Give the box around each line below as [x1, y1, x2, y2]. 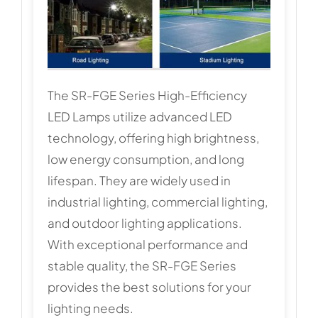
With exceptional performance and [47, 236, 248, 252]
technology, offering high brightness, [47, 129, 259, 146]
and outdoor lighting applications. [47, 214, 242, 231]
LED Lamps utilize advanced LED [47, 108, 232, 124]
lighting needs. [47, 300, 133, 316]
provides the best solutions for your [47, 278, 251, 295]
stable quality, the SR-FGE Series [47, 257, 236, 273]
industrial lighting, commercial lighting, [47, 193, 268, 209]
